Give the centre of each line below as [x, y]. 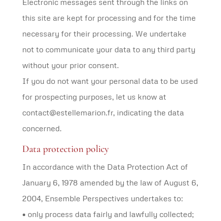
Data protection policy [65, 149]
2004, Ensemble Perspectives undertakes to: [102, 198]
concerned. [42, 128]
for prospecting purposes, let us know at [94, 97]
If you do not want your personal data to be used [110, 81]
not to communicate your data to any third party [109, 49]
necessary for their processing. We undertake [104, 34]
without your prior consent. [70, 65]
